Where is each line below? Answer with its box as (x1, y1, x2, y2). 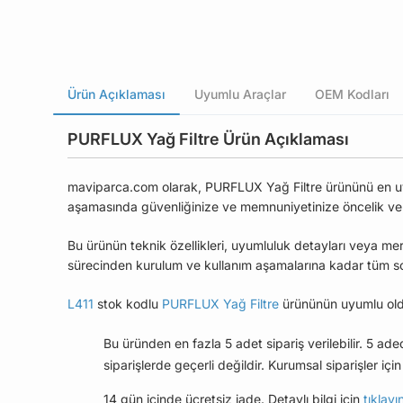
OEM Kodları (315, 86, 390, 102)
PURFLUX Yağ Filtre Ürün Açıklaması (67, 130, 349, 148)
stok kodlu (94, 296, 162, 311)
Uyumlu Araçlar (194, 86, 286, 102)
